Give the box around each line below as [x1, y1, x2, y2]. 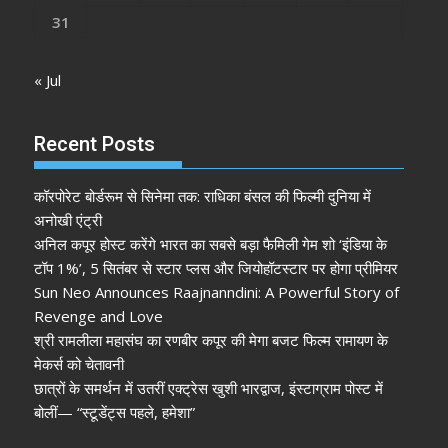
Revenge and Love [34, 305, 164, 326]
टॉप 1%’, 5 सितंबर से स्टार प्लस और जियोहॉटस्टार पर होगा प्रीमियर [34, 257, 399, 278]
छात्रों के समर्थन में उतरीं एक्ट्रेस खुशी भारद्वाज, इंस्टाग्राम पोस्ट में [34, 377, 384, 398]
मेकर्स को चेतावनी [34, 353, 125, 374]
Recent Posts [34, 131, 156, 156]
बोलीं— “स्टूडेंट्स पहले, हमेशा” [34, 401, 196, 422]
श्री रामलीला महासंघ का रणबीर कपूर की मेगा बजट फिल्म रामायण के [34, 329, 389, 350]
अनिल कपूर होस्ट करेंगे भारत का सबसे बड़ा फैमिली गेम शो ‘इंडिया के [34, 233, 388, 254]
